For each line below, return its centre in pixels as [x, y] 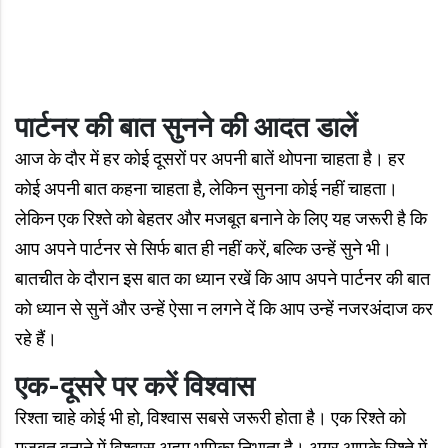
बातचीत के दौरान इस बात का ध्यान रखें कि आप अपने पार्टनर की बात [222, 279]
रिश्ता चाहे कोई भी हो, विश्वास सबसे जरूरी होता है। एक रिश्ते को [210, 418]
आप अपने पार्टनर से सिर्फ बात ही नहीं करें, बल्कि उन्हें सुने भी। [203, 249]
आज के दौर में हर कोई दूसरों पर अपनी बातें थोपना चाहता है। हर [210, 159]
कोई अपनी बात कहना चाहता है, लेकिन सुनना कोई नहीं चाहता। [206, 189]
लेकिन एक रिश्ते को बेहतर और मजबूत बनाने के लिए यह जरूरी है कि [221, 219]
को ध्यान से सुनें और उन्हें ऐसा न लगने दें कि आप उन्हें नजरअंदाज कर [224, 309]
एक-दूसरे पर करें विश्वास [135, 387]
